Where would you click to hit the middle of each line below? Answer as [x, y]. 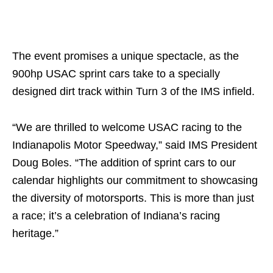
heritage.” [35, 233]
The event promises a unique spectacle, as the [126, 56]
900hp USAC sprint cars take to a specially [116, 73]
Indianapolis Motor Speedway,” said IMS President [135, 145]
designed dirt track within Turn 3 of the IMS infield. [133, 91]
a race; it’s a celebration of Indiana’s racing [116, 215]
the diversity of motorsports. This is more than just [133, 198]
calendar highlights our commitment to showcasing [135, 180]
